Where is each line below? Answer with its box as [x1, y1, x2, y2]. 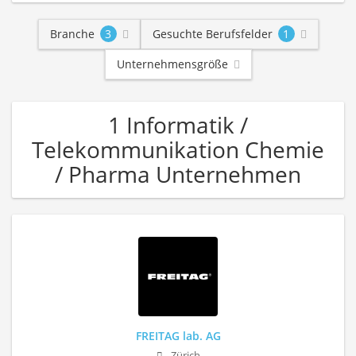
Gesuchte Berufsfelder [152, 26, 273, 41]
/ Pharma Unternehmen [55, 159, 301, 189]
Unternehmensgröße [116, 56, 228, 72]
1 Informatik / [108, 110, 248, 140]
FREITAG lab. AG [135, 328, 221, 343]
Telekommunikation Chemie [32, 134, 324, 164]
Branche [49, 26, 95, 41]
